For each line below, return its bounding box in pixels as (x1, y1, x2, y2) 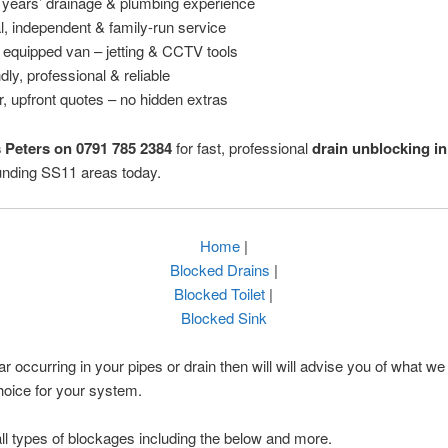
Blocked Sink (180, 306, 267, 328)
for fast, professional (171, 136, 312, 158)
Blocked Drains (169, 258, 270, 280)
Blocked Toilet (174, 282, 266, 304)
